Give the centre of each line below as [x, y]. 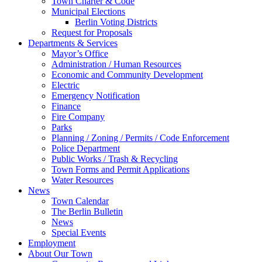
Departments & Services [73, 43]
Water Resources [82, 180]
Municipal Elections [88, 11]
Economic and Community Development [127, 75]
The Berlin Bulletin [87, 211]
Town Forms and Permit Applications [120, 169]
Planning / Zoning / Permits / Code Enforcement [140, 138]
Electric [65, 85]
